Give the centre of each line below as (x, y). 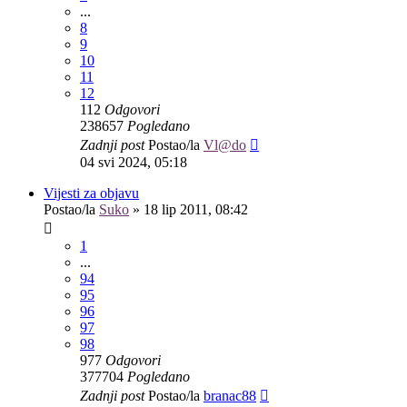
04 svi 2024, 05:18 (134, 163)
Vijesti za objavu (91, 194)
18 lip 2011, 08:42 (196, 210)
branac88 (230, 396)
